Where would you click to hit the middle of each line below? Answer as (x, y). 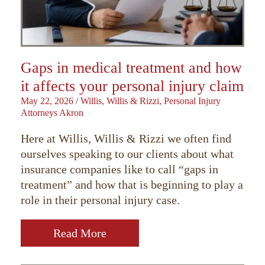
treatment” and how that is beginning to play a (132, 185)
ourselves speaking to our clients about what (127, 154)
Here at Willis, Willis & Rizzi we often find (126, 139)
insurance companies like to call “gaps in (119, 169)
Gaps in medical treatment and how (131, 68)
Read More (80, 233)
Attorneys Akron (52, 113)
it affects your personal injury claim (132, 86)
